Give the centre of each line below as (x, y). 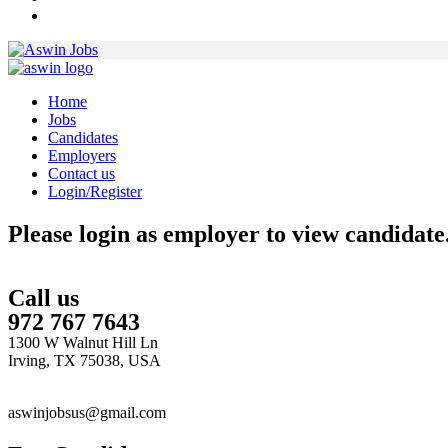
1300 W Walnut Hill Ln (83, 342)
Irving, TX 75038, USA (84, 360)
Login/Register (95, 191)
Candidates (83, 137)
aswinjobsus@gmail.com (87, 412)
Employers (82, 155)
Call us (43, 297)
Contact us (81, 173)
